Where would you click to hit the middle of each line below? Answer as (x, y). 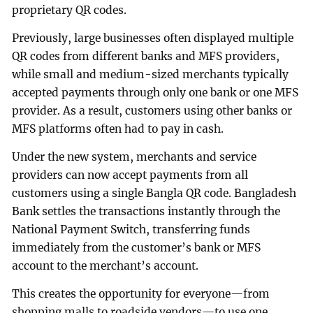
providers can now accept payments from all (130, 175)
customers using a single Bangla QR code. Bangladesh (154, 193)
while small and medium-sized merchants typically (151, 74)
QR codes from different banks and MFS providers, (146, 56)
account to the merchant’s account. (105, 265)
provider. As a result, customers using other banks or (152, 110)
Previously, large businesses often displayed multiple (153, 38)
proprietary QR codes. (70, 10)
